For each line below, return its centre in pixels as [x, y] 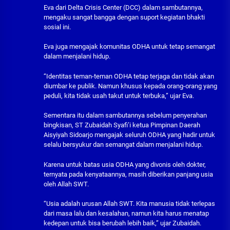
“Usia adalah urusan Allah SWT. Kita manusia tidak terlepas [129, 204]
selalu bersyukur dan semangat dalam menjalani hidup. [123, 145]
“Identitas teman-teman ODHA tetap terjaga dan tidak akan [129, 76]
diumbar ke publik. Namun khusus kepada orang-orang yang [130, 86]
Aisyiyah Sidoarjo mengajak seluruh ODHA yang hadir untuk [129, 135]
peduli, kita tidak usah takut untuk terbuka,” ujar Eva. [119, 95]
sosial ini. [57, 27]
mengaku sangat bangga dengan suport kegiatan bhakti [124, 17]
